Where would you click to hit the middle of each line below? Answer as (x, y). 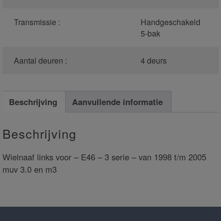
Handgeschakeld (170, 22)
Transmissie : (37, 22)
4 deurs (153, 61)
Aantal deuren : (40, 61)
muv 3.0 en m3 (30, 169)
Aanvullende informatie (118, 102)
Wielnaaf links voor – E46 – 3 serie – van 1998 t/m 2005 (104, 157)
